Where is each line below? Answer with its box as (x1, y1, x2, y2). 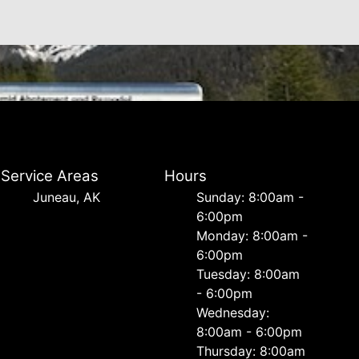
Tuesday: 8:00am (196, 266, 300, 282)
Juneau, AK (33, 189, 101, 205)
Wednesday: (196, 305, 269, 321)
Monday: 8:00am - (196, 228, 308, 244)
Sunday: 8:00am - (196, 189, 304, 205)
